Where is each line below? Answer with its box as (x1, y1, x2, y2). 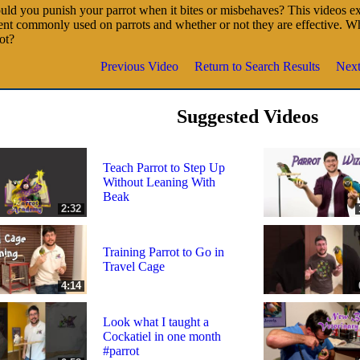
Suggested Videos (177, 105, 318, 127)
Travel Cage (103, 259, 165, 273)
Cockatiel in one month (103, 329, 221, 343)
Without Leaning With (103, 174, 215, 189)
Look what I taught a (103, 314, 209, 329)
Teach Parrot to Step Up (103, 160, 225, 174)
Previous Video (100, 59, 178, 73)
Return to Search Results (194, 59, 320, 73)
